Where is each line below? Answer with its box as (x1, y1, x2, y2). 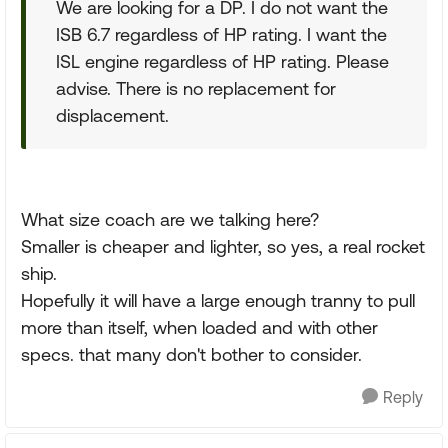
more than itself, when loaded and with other (21, 317, 378, 338)
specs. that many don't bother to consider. (21, 344, 362, 365)
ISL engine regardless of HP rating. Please (56, 51, 389, 72)
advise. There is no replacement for (56, 78, 336, 99)
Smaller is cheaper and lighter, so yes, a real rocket (21, 236, 425, 257)
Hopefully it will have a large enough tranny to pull (21, 290, 415, 311)
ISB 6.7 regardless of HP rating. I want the (56, 24, 387, 45)
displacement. (56, 105, 169, 126)
